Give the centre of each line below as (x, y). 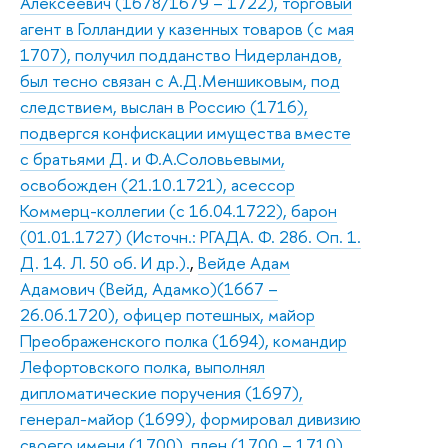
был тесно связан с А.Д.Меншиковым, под (180, 80)
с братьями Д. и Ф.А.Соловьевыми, (152, 158)
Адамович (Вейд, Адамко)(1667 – (149, 288)
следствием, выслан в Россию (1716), (164, 106)
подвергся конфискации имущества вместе (185, 132)
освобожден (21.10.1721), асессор (157, 184)
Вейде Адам (244, 262)
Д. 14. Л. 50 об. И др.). (105, 262)
